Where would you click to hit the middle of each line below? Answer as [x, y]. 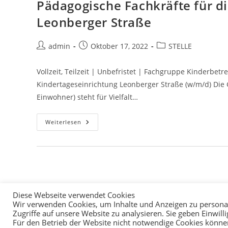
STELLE [180, 46]
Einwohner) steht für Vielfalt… [87, 97]
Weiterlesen [63, 122]
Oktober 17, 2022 [119, 46]
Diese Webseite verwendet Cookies [74, 195]
